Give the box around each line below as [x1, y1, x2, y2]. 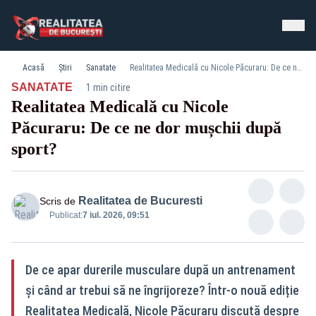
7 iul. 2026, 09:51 [83, 210, 150, 220]
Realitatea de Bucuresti [78, 195, 202, 207]
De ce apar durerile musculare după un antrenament [25, 262, 296, 277]
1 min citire [86, 82, 130, 93]
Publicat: [49, 210, 83, 220]
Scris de [39, 195, 75, 207]
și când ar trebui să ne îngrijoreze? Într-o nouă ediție [25, 283, 299, 298]
